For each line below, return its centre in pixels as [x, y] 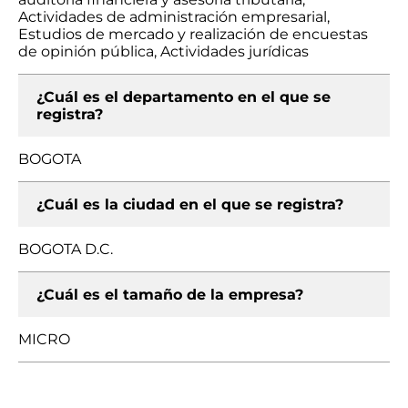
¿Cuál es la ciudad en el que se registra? [190, 204]
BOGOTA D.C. [66, 249]
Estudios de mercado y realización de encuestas [193, 34]
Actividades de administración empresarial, [174, 17]
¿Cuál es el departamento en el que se [184, 97]
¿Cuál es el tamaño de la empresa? [170, 295]
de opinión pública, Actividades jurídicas [163, 51]
